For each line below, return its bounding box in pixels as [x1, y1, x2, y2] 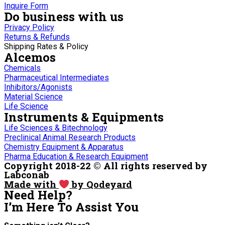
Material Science [4, 92, 63, 101]
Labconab [4, 168, 49, 181]
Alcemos [4, 49, 56, 65]
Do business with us [4, 9, 124, 25]
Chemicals [4, 63, 41, 73]
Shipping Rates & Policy [4, 42, 88, 51]
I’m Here [4, 198, 57, 215]
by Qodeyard [69, 177, 133, 190]
